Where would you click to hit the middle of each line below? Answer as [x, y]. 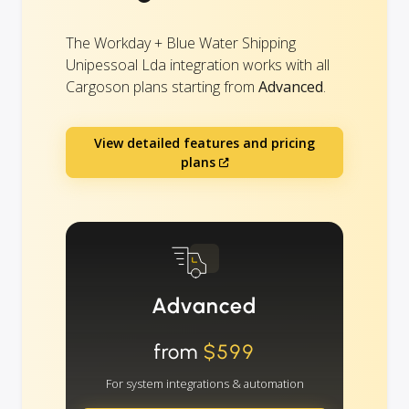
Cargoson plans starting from [162, 87]
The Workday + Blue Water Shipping [181, 43]
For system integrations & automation [204, 384]
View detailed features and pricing [204, 143]
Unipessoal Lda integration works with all [198, 65]
